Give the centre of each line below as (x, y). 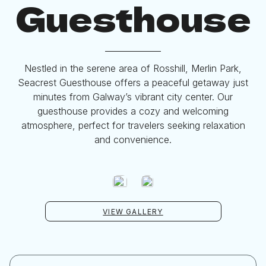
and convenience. (133, 140)
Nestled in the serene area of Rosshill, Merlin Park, (133, 69)
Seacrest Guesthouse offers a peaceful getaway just (133, 83)
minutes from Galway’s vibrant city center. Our (133, 97)
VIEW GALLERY (133, 211)
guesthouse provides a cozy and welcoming (133, 111)
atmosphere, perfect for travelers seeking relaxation (133, 126)
